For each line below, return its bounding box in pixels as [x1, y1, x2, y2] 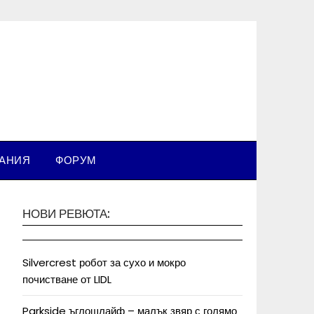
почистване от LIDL [22, 272, 111, 287]
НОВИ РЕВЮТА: [22, 205, 110, 222]
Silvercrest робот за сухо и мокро [22, 255, 186, 270]
